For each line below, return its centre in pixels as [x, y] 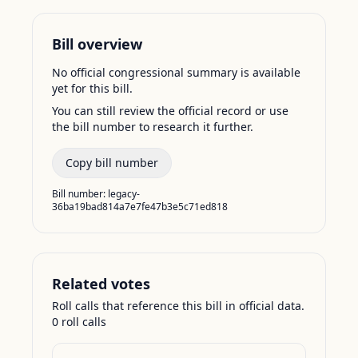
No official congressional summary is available [176, 72]
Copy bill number [112, 163]
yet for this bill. [92, 88]
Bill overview [97, 44]
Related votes [101, 284]
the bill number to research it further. [153, 127]
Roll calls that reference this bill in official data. [178, 306]
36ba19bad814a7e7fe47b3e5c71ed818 [140, 207]
